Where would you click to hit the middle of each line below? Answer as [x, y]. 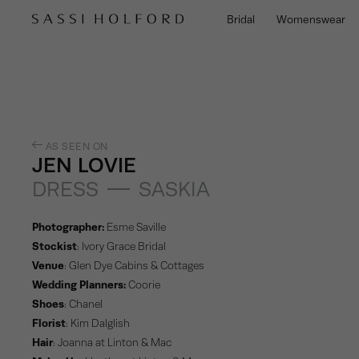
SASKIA [175, 190]
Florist [49, 323]
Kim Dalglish [101, 323]
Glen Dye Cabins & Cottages [137, 266]
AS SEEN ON [75, 147]
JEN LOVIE [85, 165]
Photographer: [69, 227]
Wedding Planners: [79, 285]
